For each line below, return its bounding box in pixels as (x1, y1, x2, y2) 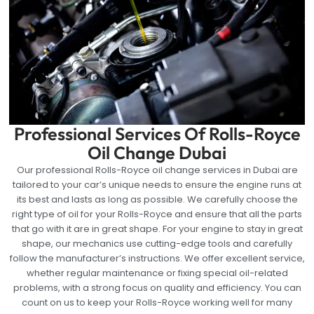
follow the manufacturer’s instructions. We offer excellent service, (9, 251, 305, 265)
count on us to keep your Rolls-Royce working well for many (22, 295, 292, 309)
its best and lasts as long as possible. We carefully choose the (16, 192, 298, 206)
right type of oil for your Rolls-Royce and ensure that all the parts (12, 207, 302, 221)
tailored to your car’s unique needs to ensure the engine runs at (13, 177, 301, 191)
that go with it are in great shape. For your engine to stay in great (11, 221, 303, 235)
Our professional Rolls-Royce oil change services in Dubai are (16, 163, 298, 177)
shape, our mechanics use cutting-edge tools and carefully (22, 236, 292, 250)
